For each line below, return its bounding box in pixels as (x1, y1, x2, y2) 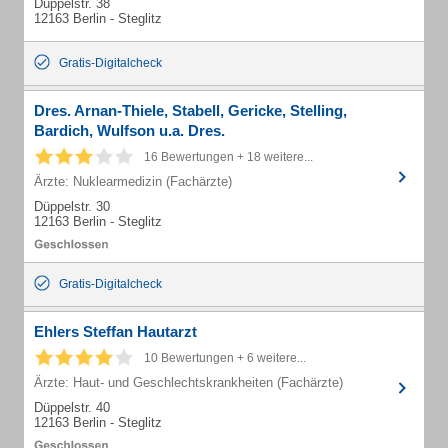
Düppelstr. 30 (34, 199, 110, 214)
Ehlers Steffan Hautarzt (34, 323, 197, 340)
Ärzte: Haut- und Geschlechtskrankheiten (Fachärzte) (34, 375, 343, 390)
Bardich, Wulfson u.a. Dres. (34, 122, 225, 139)
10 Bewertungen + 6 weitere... (144, 351, 306, 365)
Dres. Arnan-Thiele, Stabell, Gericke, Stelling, (34, 102, 347, 119)
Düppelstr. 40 (34, 400, 110, 415)
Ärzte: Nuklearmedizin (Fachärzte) (34, 174, 232, 189)
